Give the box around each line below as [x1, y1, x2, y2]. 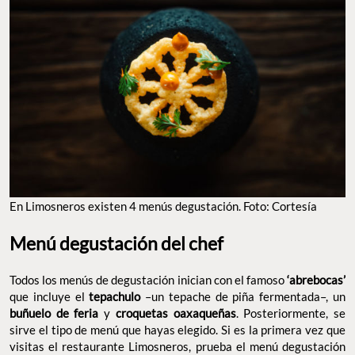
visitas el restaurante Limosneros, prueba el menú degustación [10, 338, 345, 353]
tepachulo [89, 288, 141, 303]
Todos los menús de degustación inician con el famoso [10, 272, 284, 287]
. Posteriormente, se [235, 305, 346, 320]
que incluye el [10, 288, 90, 303]
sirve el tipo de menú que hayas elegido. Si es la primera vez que [10, 322, 345, 337]
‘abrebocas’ [284, 272, 346, 287]
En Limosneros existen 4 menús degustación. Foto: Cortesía [10, 198, 317, 213]
